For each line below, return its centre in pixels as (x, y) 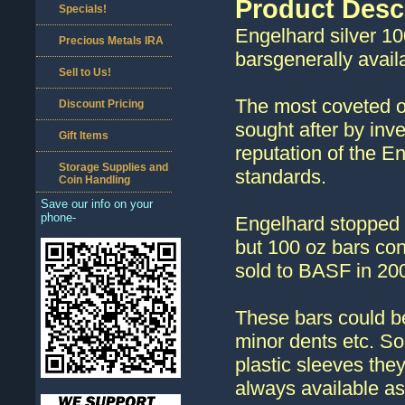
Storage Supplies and (113, 167)
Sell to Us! (85, 72)
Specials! (83, 9)
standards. (281, 177)
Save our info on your (97, 204)
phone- (58, 217)
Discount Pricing (101, 104)
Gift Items (84, 136)
